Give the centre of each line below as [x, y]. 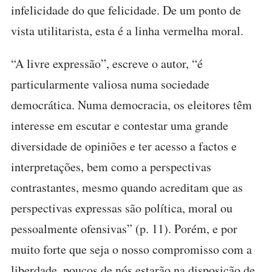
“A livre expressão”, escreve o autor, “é [107, 63]
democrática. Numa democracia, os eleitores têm [131, 105]
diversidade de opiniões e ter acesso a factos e [124, 146]
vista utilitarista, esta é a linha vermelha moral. [127, 31]
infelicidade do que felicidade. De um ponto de [126, 10]
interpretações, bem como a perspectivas [111, 167]
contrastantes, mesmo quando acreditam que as [127, 187]
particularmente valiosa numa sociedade [110, 84]
